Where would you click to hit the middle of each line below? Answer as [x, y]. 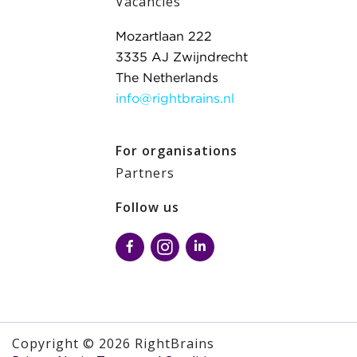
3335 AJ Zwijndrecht [182, 58]
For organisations [177, 151]
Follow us [147, 207]
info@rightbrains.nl [175, 99]
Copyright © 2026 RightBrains [113, 343]
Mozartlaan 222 [164, 37]
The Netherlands [167, 78]
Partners [145, 173]
